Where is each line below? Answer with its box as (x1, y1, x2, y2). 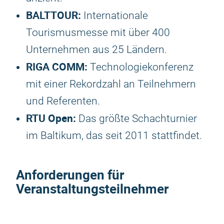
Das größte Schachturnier (76, 112, 197, 124)
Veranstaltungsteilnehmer (16, 180, 168, 197)
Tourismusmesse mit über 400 (26, 26, 170, 38)
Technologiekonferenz (87, 61, 193, 73)
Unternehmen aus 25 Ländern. (26, 43, 167, 55)
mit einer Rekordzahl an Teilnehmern (26, 78, 196, 90)
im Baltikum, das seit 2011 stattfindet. (26, 129, 202, 141)
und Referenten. (26, 95, 100, 107)
